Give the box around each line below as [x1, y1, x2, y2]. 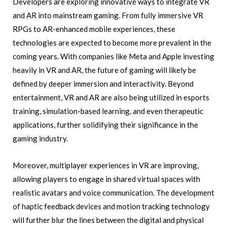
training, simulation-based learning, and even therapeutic [13, 106, 203, 116]
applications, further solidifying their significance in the [13, 120, 198, 129]
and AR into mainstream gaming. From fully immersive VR [13, 10, 203, 20]
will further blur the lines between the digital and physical [13, 215, 204, 224]
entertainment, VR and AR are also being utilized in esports [13, 92, 209, 102]
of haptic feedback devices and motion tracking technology [13, 201, 210, 211]
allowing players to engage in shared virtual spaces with [13, 174, 200, 183]
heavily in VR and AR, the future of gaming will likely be [13, 65, 196, 74]
